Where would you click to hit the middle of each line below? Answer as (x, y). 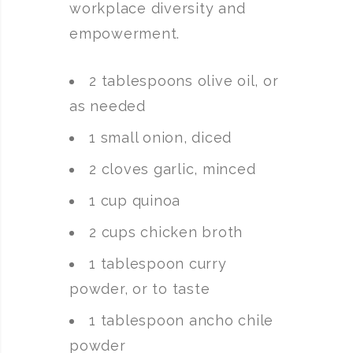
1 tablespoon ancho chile (181, 320)
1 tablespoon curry (158, 264)
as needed (108, 106)
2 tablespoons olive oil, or (184, 81)
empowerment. (124, 33)
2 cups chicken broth (166, 232)
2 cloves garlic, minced (173, 169)
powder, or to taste (140, 289)
